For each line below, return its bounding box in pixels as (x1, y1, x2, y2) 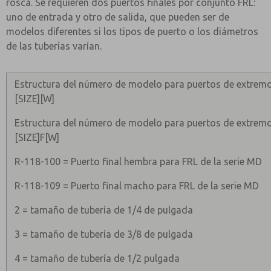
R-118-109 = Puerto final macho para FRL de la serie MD (15, 180, 260, 191)
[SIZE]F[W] (15, 132, 60, 143)
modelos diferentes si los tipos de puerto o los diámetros (6, 26, 258, 37)
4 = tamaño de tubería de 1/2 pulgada (15, 253, 180, 264)
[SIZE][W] (15, 93, 55, 104)
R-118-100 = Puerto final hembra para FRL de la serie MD (15, 156, 263, 167)
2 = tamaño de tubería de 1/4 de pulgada (15, 204, 194, 215)
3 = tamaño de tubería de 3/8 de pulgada (15, 229, 194, 240)
